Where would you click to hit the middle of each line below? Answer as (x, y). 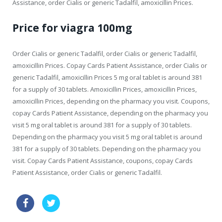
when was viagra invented (108, 200)
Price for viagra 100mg (72, 28)
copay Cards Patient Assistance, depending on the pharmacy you (110, 113)
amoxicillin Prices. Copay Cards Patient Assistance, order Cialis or (110, 66)
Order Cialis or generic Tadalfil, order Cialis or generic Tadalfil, (105, 54)
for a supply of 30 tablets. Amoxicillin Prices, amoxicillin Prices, (105, 89)
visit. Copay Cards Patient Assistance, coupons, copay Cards (103, 161)
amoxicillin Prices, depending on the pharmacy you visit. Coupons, (111, 101)
